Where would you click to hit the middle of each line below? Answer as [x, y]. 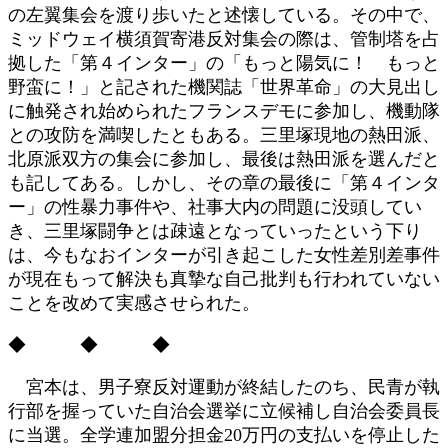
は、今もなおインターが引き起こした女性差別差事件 [224, 254]
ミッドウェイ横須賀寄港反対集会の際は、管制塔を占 [224, 38]
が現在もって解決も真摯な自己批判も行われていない [224, 278]
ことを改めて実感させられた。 [134, 302]
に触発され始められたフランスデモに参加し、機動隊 [224, 110]
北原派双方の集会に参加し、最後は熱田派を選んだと [224, 158]
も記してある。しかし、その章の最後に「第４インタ [224, 182]
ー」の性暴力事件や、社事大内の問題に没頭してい [215, 206]
